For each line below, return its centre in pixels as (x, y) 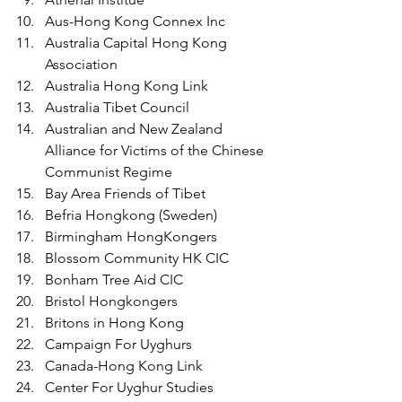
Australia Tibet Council (119, 107)
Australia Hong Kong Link (127, 85)
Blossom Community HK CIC (137, 258)
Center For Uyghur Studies (129, 387)
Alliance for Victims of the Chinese (156, 150)
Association (81, 64)
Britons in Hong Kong (114, 322)
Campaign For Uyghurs (118, 344)
